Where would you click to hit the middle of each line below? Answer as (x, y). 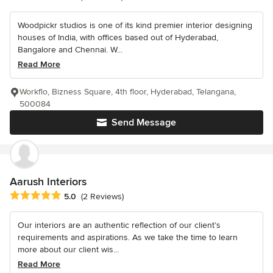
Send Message (144, 122)
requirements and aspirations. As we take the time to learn (128, 237)
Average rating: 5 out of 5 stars (74, 195)
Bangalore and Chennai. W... (70, 49)
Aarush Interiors (48, 181)
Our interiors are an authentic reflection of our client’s (119, 225)
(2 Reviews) (102, 197)
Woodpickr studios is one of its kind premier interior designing (135, 25)
